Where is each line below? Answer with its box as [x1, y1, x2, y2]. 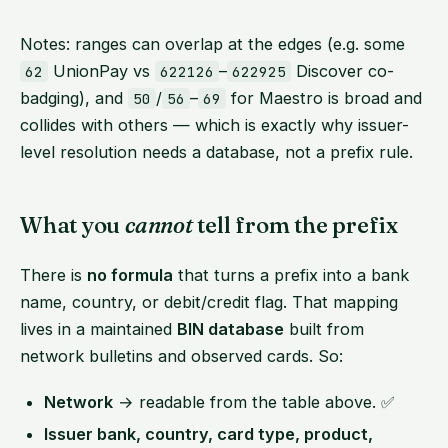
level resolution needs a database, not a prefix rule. [20, 141, 413, 162]
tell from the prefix [192, 210, 398, 239]
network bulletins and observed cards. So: [20, 346, 343, 367]
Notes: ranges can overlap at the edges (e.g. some [20, 33, 405, 54]
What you [20, 210, 125, 239]
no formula [87, 265, 173, 286]
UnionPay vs [48, 60, 156, 81]
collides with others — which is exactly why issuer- [20, 114, 409, 135]
